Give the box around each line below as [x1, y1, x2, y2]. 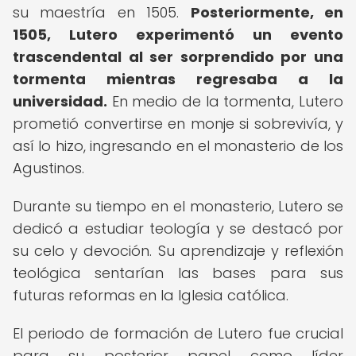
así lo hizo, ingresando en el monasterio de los [13, 136, 343, 156]
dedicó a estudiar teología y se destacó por [13, 219, 343, 238]
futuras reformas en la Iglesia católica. [13, 285, 288, 305]
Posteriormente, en [190, 2, 344, 22]
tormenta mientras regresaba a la [13, 69, 343, 89]
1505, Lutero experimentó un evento [13, 25, 343, 44]
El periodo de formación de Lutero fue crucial [13, 323, 343, 343]
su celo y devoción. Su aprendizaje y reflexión [13, 241, 343, 261]
